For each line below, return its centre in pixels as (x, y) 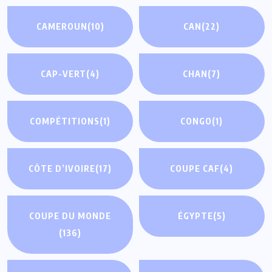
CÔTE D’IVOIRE (62, 169)
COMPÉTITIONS (65, 121)
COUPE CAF (195, 169)
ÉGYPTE (195, 216)
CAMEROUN (62, 27)
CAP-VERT (64, 74)
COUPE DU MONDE (70, 216)
